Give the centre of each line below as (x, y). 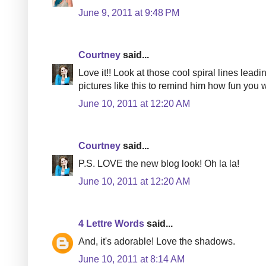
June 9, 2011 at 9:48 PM (129, 12)
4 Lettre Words (111, 223)
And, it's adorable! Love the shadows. (157, 241)
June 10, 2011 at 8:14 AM (132, 259)
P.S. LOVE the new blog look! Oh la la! (159, 163)
